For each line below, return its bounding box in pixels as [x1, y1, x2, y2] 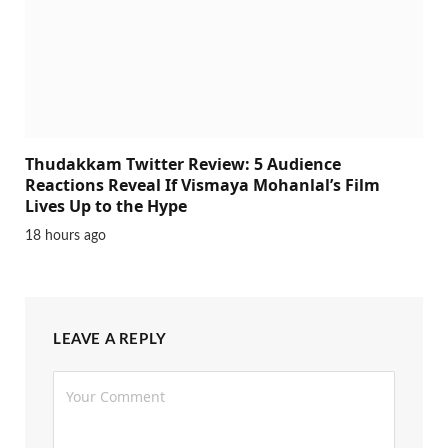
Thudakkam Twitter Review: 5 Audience [25, 152, 341, 175]
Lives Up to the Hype [25, 194, 187, 217]
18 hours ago [25, 228, 106, 243]
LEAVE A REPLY [53, 331, 167, 347]
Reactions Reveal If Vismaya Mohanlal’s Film [25, 173, 380, 196]
